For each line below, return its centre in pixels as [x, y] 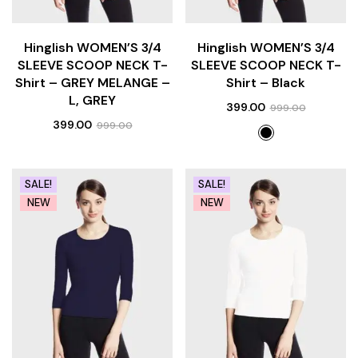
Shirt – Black [266, 83]
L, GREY [92, 101]
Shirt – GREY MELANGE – [92, 83]
